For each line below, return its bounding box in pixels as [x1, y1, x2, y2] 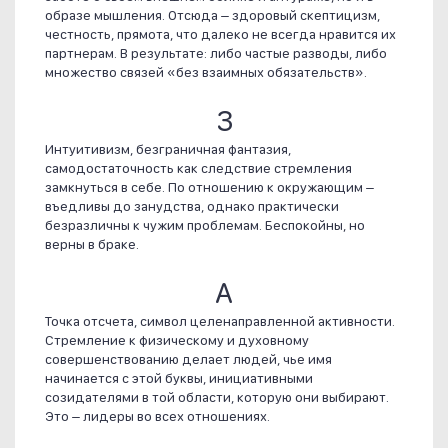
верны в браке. [45, 236, 139, 253]
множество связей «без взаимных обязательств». [45, 64, 367, 81]
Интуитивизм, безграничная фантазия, [45, 141, 291, 158]
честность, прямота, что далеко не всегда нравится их [45, 26, 396, 43]
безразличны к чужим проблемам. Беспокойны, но [45, 217, 365, 234]
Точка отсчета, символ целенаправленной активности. [45, 313, 395, 330]
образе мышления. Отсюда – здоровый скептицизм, [45, 7, 380, 24]
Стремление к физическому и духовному [45, 332, 309, 349]
